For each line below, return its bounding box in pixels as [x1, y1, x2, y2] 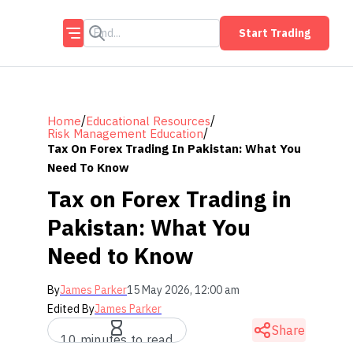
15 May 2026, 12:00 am [127, 283, 240, 297]
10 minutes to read [61, 332, 173, 347]
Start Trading [239, 26, 310, 40]
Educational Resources [86, 113, 210, 128]
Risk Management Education [47, 125, 203, 141]
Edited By [47, 302, 95, 316]
